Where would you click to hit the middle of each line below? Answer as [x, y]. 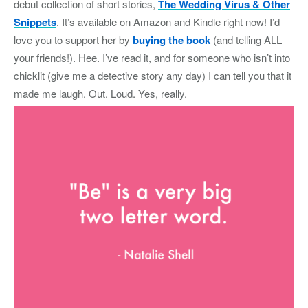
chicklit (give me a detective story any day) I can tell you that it [153, 75]
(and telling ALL [246, 39]
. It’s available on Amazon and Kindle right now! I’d [168, 21]
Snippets [35, 22]
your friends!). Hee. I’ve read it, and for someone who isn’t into [152, 57]
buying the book [172, 40]
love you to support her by [73, 39]
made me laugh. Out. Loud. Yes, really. [100, 93]
